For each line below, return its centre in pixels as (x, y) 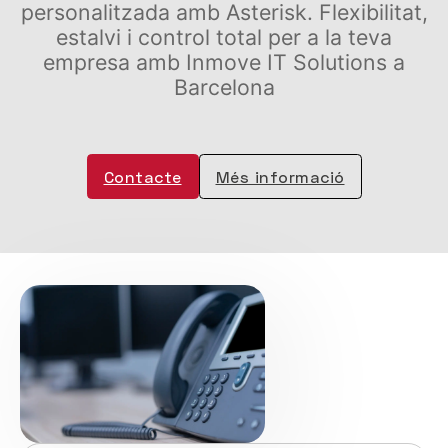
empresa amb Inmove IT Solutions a (224, 62)
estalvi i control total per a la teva (224, 37)
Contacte (142, 177)
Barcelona (224, 87)
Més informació (280, 177)
